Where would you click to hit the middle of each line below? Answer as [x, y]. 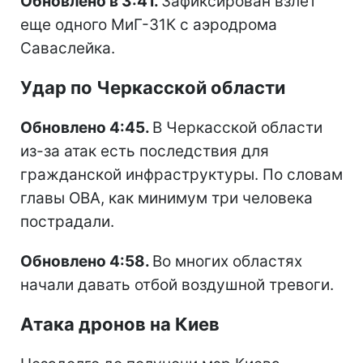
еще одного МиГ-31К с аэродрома [149, 25]
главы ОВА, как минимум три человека [167, 199]
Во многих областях [227, 262]
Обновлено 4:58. [86, 262]
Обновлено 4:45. [86, 128]
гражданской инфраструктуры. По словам [181, 175]
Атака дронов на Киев [120, 325]
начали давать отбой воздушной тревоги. [177, 285]
